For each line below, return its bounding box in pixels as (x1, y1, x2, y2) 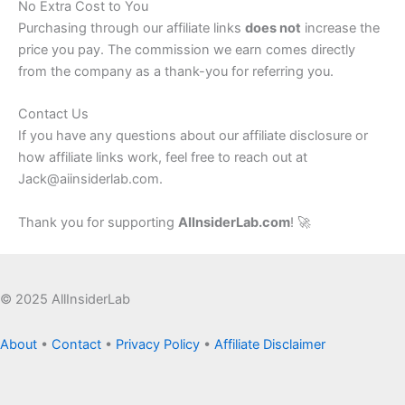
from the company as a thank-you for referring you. (18, 63, 334, 80)
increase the (301, 20, 380, 37)
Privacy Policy (116, 335, 200, 353)
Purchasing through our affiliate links (18, 20, 245, 37)
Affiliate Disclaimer (214, 335, 325, 353)
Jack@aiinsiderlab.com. (18, 171, 163, 188)
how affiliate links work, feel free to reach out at (18, 149, 307, 166)
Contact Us (18, 106, 89, 123)
